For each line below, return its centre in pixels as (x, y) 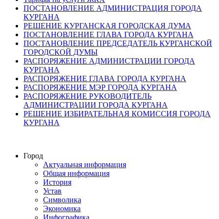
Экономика (62, 208)
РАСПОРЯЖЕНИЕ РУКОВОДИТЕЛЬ (88, 96)
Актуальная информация (85, 164)
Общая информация (76, 173)
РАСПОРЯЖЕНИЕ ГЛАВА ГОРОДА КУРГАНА (105, 78)
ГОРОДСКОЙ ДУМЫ (61, 52)
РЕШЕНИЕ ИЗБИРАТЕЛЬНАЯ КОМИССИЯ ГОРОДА (117, 113)
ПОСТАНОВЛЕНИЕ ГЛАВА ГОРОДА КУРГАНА (109, 34)
